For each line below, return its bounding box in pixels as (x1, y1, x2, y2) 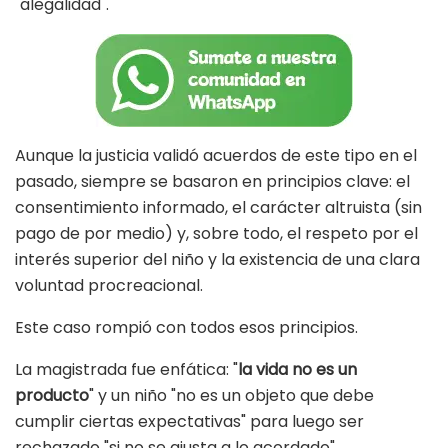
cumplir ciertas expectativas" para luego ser (15, 410, 364, 434)
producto (15, 384, 89, 408)
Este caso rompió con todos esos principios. (15, 316, 358, 340)
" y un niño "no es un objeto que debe (89, 384, 374, 408)
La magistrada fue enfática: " (15, 358, 238, 382)
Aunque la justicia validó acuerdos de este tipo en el (15, 144, 417, 168)
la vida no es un (238, 358, 357, 382)
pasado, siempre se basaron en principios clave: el (15, 170, 410, 194)
